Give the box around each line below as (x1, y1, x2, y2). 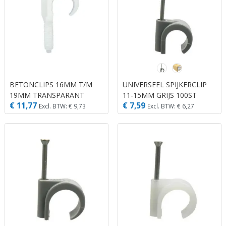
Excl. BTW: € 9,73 (39, 101, 86, 110)
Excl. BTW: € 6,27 (147, 101, 194, 110)
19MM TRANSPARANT (10, 90, 84, 100)
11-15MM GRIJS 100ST (123, 90, 197, 100)
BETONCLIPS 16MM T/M (10, 80, 92, 90)
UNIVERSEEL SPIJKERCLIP (123, 80, 207, 90)
